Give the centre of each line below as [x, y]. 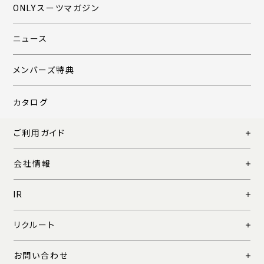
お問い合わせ [41, 256]
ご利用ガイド [40, 133]
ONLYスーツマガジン [57, 9]
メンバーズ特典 [44, 70]
